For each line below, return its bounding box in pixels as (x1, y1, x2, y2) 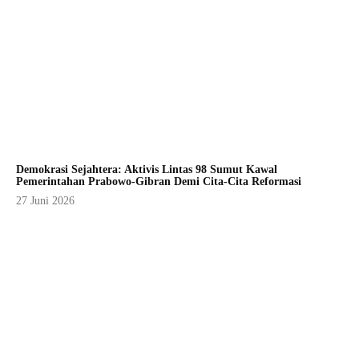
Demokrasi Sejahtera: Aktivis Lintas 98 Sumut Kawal (16, 163, 277, 176)
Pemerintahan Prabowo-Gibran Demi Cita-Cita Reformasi (16, 175, 301, 188)
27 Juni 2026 (16, 195, 75, 208)
